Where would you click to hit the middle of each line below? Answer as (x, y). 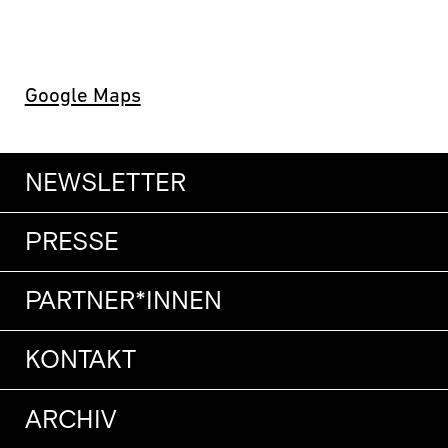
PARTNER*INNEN (123, 302)
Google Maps (82, 96)
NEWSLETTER (105, 184)
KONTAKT (80, 361)
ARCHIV (70, 420)
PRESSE (71, 243)
